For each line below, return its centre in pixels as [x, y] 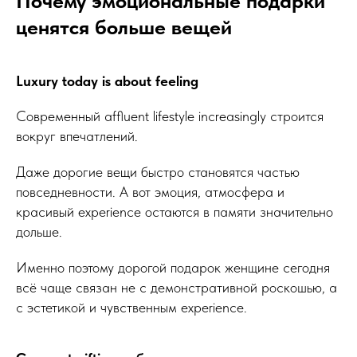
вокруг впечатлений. [77, 136]
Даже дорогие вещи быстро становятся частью [158, 172]
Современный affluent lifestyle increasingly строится [170, 116]
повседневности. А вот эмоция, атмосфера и [150, 192]
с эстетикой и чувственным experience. [131, 307]
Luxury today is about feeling [107, 81]
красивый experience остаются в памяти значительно [175, 212]
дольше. [39, 231]
